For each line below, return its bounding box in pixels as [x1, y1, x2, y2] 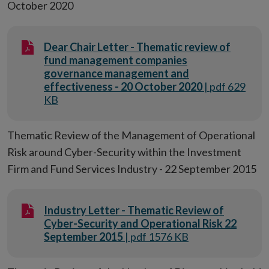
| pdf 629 [202, 80, 246, 93]
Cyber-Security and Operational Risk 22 [44, 217, 237, 230]
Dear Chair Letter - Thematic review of [44, 40, 231, 53]
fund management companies [44, 53, 187, 67]
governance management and [44, 67, 189, 80]
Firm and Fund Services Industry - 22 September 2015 [7, 162, 256, 175]
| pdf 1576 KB [125, 230, 189, 243]
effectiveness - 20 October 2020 [44, 80, 202, 93]
